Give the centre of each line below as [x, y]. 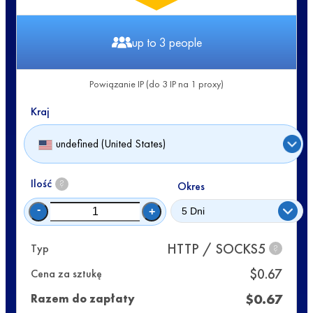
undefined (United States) [111, 144]
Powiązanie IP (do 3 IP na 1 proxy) [156, 83]
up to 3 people [167, 42]
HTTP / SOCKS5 [216, 248]
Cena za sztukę [66, 274]
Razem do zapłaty [83, 299]
